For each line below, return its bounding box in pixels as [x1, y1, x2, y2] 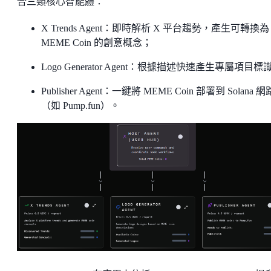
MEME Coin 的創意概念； [41, 37, 152, 48]
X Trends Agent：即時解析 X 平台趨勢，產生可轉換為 [41, 22, 269, 33]
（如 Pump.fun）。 [41, 100, 120, 111]
